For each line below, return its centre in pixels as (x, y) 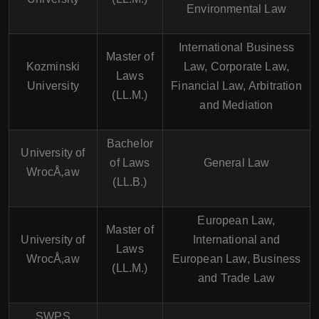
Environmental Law (236, 9)
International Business (236, 47)
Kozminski (53, 67)
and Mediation (236, 105)
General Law (236, 163)
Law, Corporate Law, (236, 67)
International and (236, 240)
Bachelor (130, 143)
